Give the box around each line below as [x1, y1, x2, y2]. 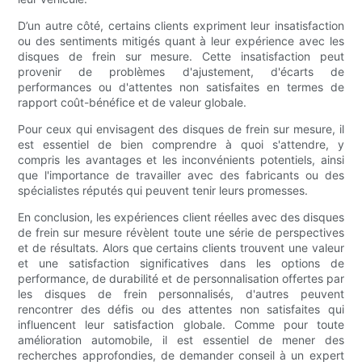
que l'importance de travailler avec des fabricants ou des [18, 168, 344, 183]
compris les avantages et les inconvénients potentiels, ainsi [18, 153, 344, 167]
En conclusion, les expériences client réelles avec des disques [18, 210, 344, 225]
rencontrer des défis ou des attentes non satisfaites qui [18, 302, 344, 317]
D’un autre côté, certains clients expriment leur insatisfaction [18, 19, 344, 33]
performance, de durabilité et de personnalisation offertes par [18, 271, 344, 286]
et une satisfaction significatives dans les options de [18, 256, 344, 271]
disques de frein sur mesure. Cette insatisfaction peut [18, 49, 344, 64]
